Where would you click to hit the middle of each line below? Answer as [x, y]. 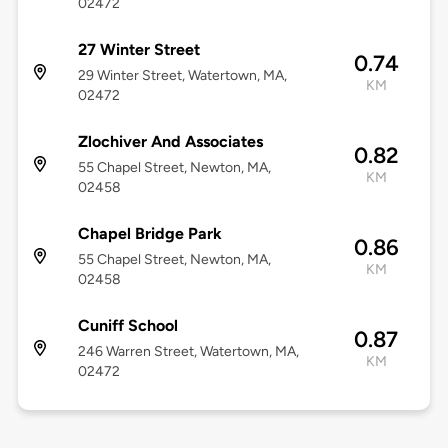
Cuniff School [127, 326]
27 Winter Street [138, 50]
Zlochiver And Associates [170, 142]
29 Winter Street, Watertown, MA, [182, 76]
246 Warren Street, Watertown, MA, [188, 352]
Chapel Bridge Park [149, 234]
